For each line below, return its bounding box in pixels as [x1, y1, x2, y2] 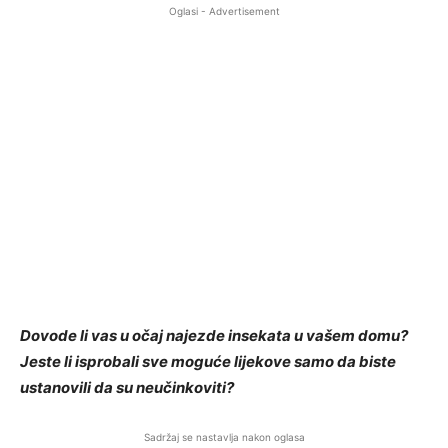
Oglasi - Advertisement [168, 5, 280, 18]
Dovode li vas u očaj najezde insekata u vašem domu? [20, 326, 408, 346]
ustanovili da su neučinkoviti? [20, 378, 234, 398]
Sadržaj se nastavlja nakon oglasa [143, 431, 305, 444]
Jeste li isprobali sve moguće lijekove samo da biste [20, 352, 396, 372]
